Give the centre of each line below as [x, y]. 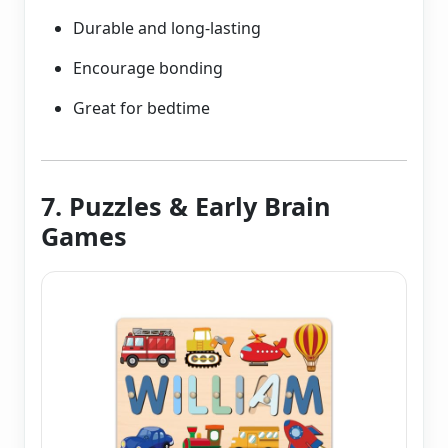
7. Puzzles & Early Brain [186, 206]
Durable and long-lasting [167, 28]
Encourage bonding [148, 68]
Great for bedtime [141, 108]
